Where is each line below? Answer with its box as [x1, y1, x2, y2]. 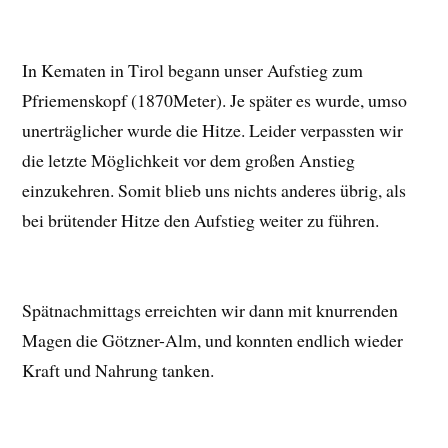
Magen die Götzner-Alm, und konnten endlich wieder [22, 327, 404, 352]
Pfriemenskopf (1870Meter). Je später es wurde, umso [22, 87, 408, 112]
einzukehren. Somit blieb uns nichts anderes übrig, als [22, 177, 407, 202]
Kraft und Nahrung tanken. [22, 357, 215, 382]
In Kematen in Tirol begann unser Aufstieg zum [22, 57, 364, 82]
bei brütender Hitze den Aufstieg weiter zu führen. [22, 207, 380, 232]
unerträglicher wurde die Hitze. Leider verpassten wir [22, 117, 404, 142]
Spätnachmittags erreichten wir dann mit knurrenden [22, 297, 399, 322]
